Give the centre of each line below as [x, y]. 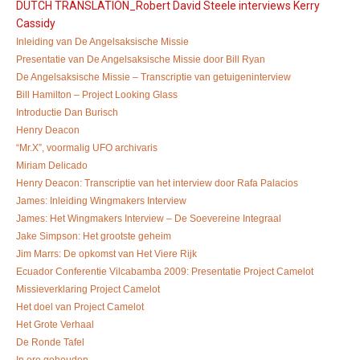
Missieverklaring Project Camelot [88, 289]
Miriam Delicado [52, 165]
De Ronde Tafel [50, 342]
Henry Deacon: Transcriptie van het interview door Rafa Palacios [157, 183]
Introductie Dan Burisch [67, 112]
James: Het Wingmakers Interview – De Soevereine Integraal [149, 218]
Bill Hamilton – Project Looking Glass [97, 94]
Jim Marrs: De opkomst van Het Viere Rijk [106, 254]
